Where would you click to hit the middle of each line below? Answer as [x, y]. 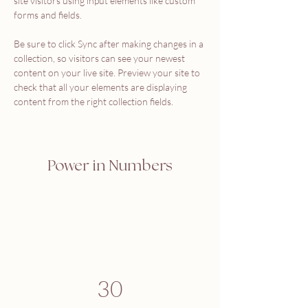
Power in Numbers [110, 166]
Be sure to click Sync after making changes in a [110, 44]
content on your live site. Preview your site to [108, 73]
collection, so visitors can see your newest [100, 58]
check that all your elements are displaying [101, 87]
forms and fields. [48, 15]
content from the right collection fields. [95, 101]
